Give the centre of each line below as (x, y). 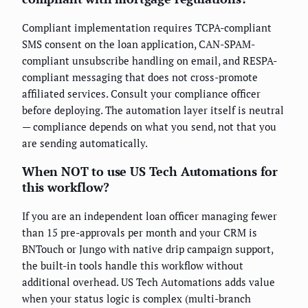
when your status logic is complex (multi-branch (136, 298)
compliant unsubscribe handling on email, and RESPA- (150, 60)
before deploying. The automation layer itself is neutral (153, 110)
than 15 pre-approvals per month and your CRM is (140, 232)
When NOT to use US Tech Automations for (150, 171)
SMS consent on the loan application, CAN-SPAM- (139, 44)
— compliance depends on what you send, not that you (149, 126)
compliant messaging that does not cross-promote (140, 77)
